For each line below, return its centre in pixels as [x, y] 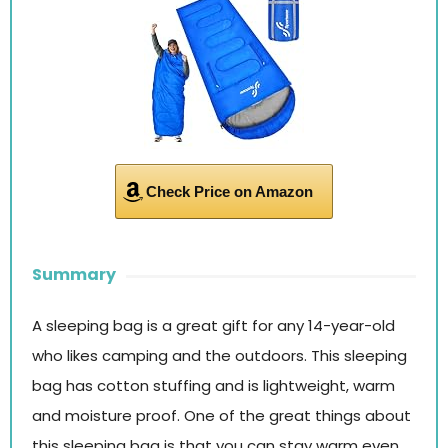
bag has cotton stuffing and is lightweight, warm [213, 385]
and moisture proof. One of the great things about [221, 415]
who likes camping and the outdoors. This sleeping [219, 355]
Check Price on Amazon [229, 191]
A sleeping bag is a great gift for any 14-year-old [213, 325]
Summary [74, 274]
